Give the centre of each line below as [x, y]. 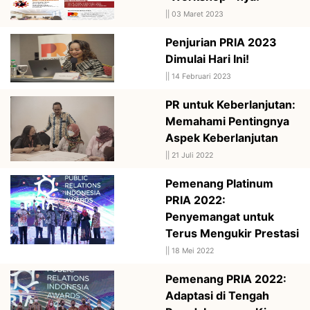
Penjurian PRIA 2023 [221, 42]
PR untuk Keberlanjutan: [230, 104]
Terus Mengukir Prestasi [232, 233]
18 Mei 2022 [193, 250]
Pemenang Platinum [219, 183]
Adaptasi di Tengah [217, 295]
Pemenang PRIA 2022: [226, 279]
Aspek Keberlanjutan [222, 137]
